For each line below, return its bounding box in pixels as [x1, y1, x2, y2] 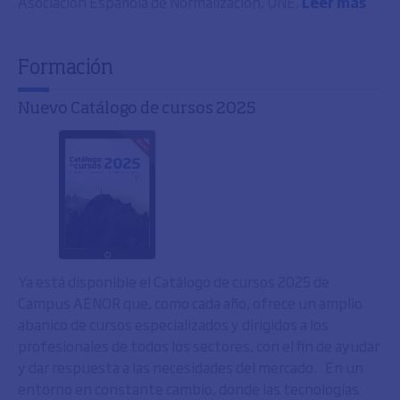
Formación [18, 59, 113, 79]
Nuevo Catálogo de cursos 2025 [18, 101, 256, 117]
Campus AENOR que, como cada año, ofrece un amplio [18, 292, 362, 313]
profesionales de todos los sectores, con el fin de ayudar [18, 335, 379, 356]
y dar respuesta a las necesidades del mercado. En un [18, 356, 363, 378]
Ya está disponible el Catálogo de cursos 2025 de [18, 271, 329, 292]
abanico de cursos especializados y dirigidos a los [18, 313, 329, 335]
